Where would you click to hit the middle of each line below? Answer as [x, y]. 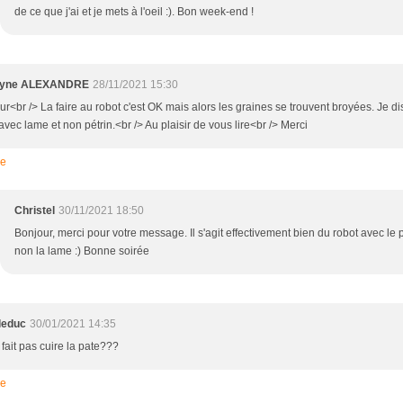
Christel [35, 210]
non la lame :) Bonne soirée [82, 251]
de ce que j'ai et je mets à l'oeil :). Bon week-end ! [134, 11]
